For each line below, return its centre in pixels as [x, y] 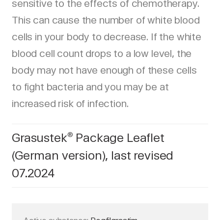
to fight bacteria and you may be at [90, 87]
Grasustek [40, 138]
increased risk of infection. [70, 104]
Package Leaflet [119, 138]
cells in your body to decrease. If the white [107, 37]
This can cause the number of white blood [106, 20]
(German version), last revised [93, 155]
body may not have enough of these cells [104, 70]
